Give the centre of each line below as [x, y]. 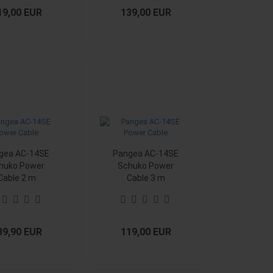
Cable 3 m [146, 178]
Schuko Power [146, 166]
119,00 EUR [146, 232]
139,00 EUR [146, 12]
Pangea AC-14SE [146, 154]
